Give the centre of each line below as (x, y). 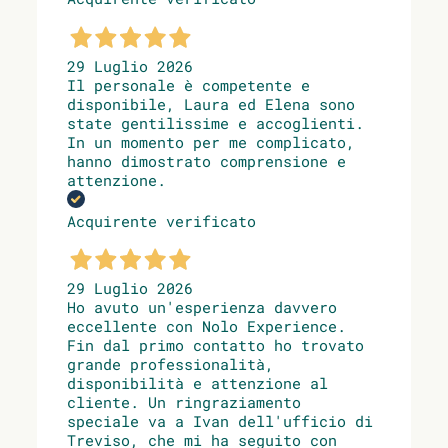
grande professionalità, (170, 364)
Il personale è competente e (188, 84)
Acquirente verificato (161, 220)
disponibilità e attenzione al (197, 383)
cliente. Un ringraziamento (184, 402)
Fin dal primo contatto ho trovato (215, 345)
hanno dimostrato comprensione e (206, 160)
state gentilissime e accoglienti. (215, 122)
